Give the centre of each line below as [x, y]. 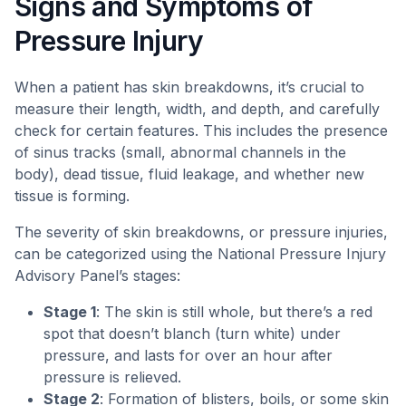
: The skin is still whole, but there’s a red [234, 312]
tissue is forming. [72, 196]
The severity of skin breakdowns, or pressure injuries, [201, 232]
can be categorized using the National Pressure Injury [200, 254]
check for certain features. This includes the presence [201, 130]
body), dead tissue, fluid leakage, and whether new [189, 174]
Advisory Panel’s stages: [97, 275]
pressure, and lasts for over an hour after [188, 355]
